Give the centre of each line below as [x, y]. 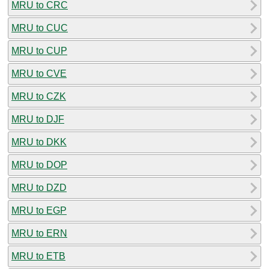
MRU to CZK [39, 96]
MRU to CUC [40, 28]
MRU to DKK [39, 142]
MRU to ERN [39, 233]
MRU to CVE [39, 73]
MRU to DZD [39, 187]
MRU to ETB [38, 256]
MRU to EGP [39, 210]
